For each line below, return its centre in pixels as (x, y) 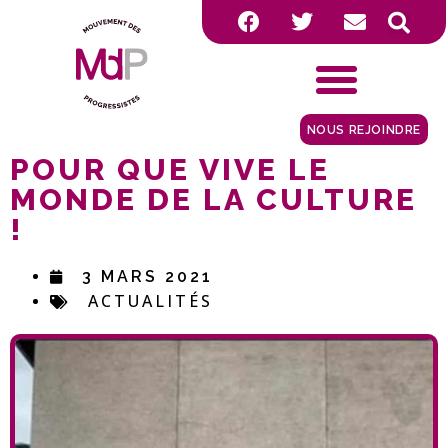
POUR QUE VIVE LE (170, 170)
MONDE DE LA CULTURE (213, 200)
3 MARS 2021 (147, 277)
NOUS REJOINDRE (363, 130)
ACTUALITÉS (150, 301)
